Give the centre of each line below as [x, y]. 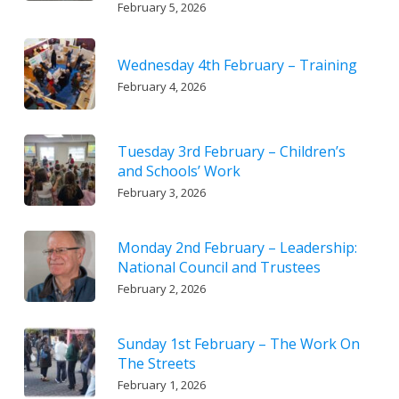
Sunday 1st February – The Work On [238, 343]
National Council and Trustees [219, 267]
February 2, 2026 [161, 288]
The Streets [156, 363]
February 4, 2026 [161, 86]
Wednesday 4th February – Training [237, 65]
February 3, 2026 [161, 192]
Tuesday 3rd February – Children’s [231, 151]
